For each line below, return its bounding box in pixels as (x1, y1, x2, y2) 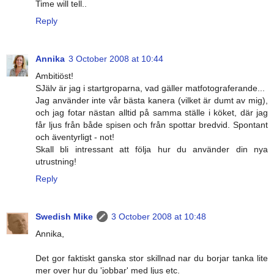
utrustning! (35, 157, 76, 167)
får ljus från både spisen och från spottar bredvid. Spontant (35, 120, 268, 130)
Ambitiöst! (35, 71, 73, 81)
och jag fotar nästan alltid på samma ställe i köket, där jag (35, 108, 268, 118)
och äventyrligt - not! (35, 132, 114, 143)
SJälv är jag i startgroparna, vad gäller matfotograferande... (35, 83, 265, 94)
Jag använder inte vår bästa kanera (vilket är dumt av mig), (35, 95, 268, 106)
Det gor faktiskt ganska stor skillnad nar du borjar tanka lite (35, 253, 268, 264)
